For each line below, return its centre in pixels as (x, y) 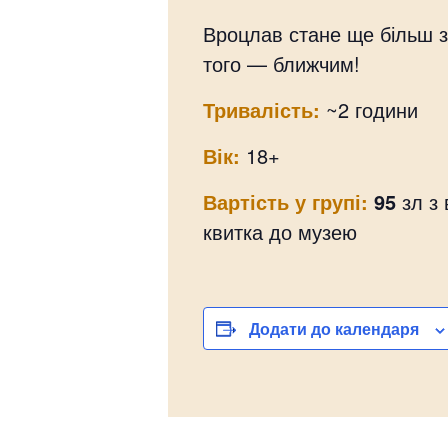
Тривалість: (261, 109)
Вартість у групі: (288, 201)
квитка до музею (280, 231)
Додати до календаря (334, 328)
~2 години (369, 109)
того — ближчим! (281, 63)
